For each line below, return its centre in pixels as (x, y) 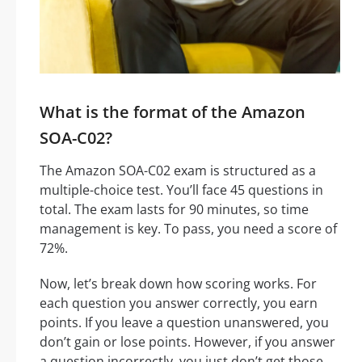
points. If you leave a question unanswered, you (184, 323)
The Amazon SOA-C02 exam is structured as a (178, 171)
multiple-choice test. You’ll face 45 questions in (181, 190)
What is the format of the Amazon (173, 112)
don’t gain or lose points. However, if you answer (187, 342)
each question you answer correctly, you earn (179, 303)
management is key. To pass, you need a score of (188, 229)
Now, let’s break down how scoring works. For (178, 284)
